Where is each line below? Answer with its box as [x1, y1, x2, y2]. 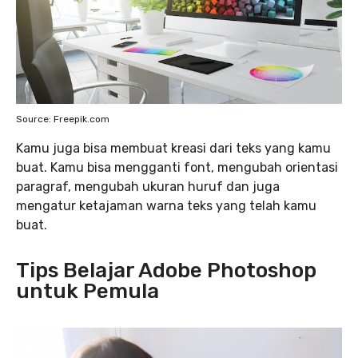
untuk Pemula [16, 279, 159, 304]
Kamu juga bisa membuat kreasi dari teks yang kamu [16, 141, 331, 157]
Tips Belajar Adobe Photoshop [16, 258, 316, 284]
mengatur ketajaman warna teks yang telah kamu [16, 198, 316, 214]
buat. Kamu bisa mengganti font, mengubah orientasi [16, 160, 338, 176]
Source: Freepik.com [16, 113, 109, 125]
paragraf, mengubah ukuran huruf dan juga [16, 179, 280, 195]
